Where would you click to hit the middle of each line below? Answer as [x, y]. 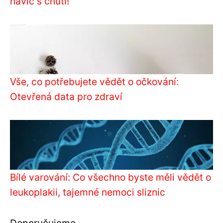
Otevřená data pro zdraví [66, 97]
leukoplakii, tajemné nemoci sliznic [88, 192]
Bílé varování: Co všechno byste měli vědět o [111, 177]
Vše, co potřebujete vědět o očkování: [94, 82]
